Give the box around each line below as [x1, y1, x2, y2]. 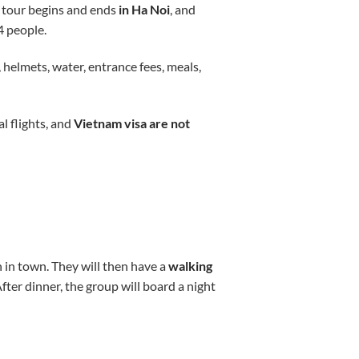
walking [167, 258, 212, 274]
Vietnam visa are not [71, 115, 190, 131]
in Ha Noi [115, 2, 170, 18]
